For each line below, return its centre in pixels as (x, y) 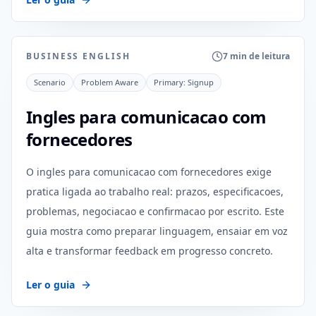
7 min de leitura (256, 56)
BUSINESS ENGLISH (78, 56)
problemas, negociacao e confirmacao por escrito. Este (155, 211)
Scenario (50, 82)
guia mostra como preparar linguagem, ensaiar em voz (157, 231)
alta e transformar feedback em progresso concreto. (150, 251)
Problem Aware (110, 82)
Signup (201, 82)
